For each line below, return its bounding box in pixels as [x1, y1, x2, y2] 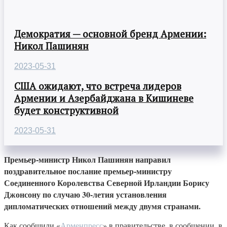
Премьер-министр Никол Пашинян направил [4, 154, 171, 166]
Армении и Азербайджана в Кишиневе [14, 92, 194, 105]
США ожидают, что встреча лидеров [14, 80, 181, 93]
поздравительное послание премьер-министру [4, 165, 172, 177]
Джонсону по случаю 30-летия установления [4, 188, 167, 201]
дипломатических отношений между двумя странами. [4, 200, 201, 212]
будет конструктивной [14, 104, 119, 117]
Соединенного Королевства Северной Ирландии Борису [4, 177, 209, 189]
